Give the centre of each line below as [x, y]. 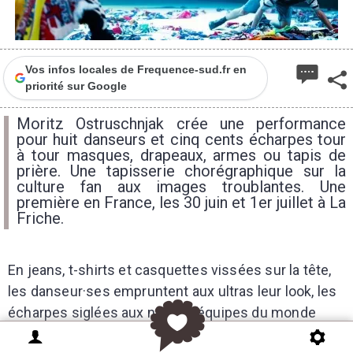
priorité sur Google [76, 86]
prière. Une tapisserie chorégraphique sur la [181, 171]
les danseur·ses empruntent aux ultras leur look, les [173, 291]
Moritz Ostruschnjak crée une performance [181, 124]
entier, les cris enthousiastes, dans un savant [152, 334]
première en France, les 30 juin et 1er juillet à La [181, 203]
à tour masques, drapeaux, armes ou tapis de [181, 155]
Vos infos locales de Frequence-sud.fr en [136, 69]
